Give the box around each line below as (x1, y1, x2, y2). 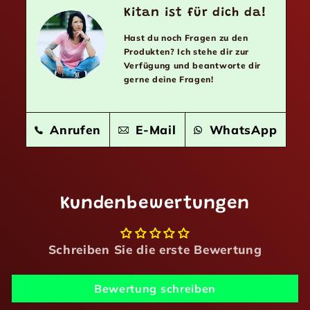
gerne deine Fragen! (123, 73, 214, 84)
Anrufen (46, 122, 101, 137)
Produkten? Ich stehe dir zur (123, 46, 250, 57)
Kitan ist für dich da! (123, 6, 266, 19)
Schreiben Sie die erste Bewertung (48, 241, 262, 257)
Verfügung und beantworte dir (123, 60, 262, 71)
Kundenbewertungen (60, 194, 250, 213)
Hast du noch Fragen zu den (123, 32, 248, 43)
